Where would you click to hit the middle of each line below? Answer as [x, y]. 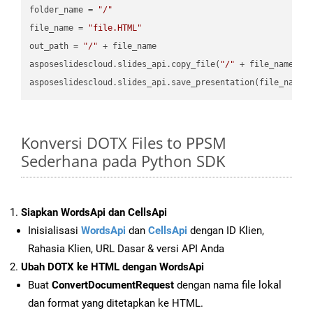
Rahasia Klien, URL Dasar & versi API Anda [126, 249]
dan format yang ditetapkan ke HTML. [116, 304]
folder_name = [64, 9]
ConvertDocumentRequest [113, 285]
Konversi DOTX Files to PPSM [124, 143]
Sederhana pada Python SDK [123, 161]
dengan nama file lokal [228, 285]
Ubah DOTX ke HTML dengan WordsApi [112, 267]
